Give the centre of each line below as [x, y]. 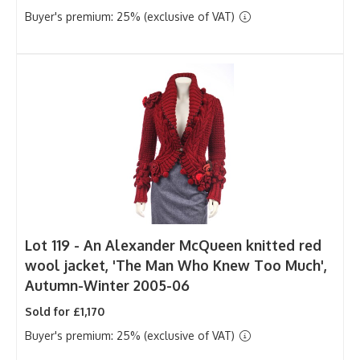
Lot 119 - [54, 245]
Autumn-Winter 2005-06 [107, 285]
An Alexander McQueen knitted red [202, 245]
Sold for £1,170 [65, 311]
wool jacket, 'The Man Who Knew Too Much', [176, 265]
